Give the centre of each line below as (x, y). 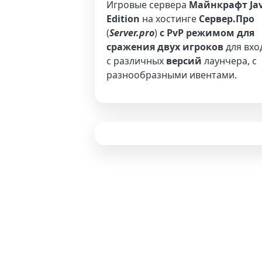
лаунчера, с (229, 61)
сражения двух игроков (165, 47)
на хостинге (169, 19)
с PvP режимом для (207, 33)
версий (184, 61)
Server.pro (132, 33)
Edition (123, 19)
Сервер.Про (227, 19)
